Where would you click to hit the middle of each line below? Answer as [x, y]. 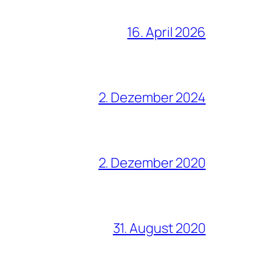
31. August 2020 [159, 228]
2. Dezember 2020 [152, 162]
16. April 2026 [166, 32]
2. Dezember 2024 [152, 97]
